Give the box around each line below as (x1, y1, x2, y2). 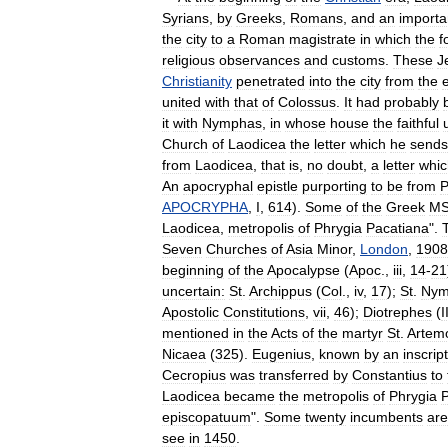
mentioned (162, 324, 229, 341)
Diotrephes (363, 303, 432, 320)
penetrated (236, 72, 305, 89)
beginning (162, 261, 224, 278)
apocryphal (183, 177, 253, 194)
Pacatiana (366, 219, 429, 236)
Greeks (236, 9, 282, 26)
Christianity (162, 72, 232, 89)
